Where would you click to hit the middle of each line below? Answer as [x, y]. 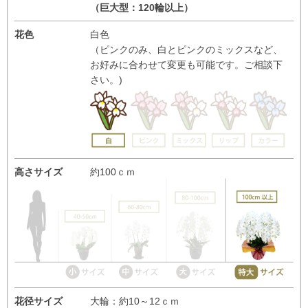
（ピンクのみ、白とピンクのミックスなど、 [186, 49]
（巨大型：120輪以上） [142, 7]
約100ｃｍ [113, 172]
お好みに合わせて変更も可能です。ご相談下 [186, 64]
